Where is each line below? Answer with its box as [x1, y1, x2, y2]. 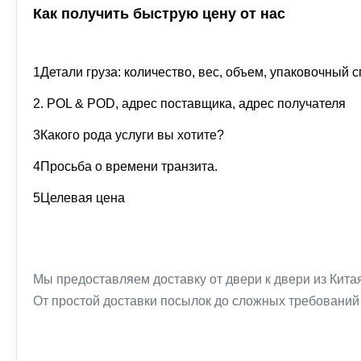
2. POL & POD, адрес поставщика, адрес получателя [33, 97, 346, 110]
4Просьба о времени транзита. [33, 160, 218, 173]
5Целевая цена [33, 191, 125, 205]
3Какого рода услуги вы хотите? [33, 128, 224, 142]
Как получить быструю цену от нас [33, 6, 285, 22]
